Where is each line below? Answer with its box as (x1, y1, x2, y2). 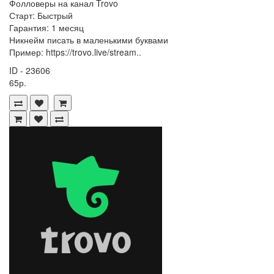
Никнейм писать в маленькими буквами (9, 34, 168, 46)
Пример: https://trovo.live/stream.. (9, 46, 141, 59)
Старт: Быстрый (9, 9, 73, 22)
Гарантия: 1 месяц (9, 21, 84, 34)
